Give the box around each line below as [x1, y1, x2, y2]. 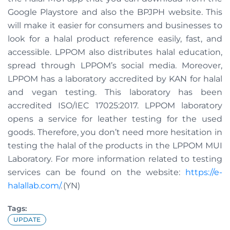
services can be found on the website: [8, 167, 185, 178]
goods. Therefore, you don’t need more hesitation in [8, 127, 222, 138]
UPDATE [13, 216, 41, 224]
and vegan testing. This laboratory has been [8, 87, 222, 98]
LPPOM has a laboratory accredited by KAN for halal [8, 74, 222, 84]
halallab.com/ [8, 181, 61, 191]
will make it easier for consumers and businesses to [8, 21, 222, 31]
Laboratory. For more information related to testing [8, 154, 222, 164]
